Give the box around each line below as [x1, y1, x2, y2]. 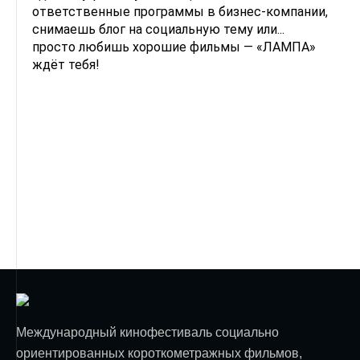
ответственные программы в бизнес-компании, [32, 4, 328, 19]
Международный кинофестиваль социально [16, 325, 279, 339]
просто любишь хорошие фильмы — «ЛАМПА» [32, 39, 316, 55]
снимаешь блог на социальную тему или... [32, 22, 284, 37]
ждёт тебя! [32, 57, 100, 72]
